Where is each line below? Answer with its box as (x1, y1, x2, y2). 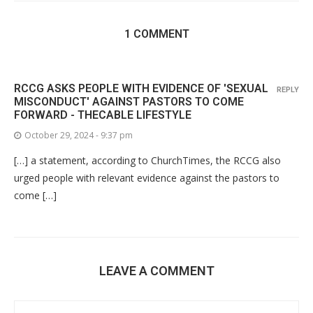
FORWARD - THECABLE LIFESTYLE (14, 108, 191, 122)
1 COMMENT (124, 27, 189, 41)
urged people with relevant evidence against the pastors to (14, 171, 279, 184)
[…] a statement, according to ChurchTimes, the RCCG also (14, 154, 281, 167)
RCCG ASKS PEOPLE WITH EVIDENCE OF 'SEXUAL (14, 82, 268, 95)
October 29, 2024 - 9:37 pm (24, 129, 133, 141)
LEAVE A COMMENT (99, 263, 214, 278)
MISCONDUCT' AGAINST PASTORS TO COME (14, 95, 244, 108)
